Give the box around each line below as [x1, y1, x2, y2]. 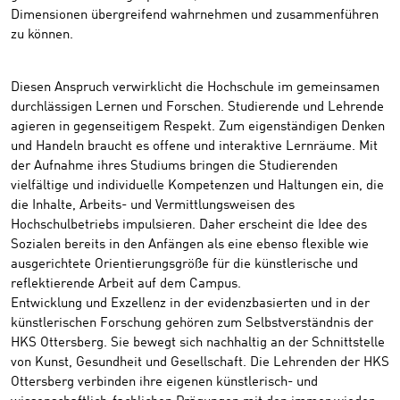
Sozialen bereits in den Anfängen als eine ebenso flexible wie [11, 237, 369, 252]
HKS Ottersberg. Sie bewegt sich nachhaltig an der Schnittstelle [11, 336, 385, 350]
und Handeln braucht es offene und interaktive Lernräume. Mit [11, 139, 378, 154]
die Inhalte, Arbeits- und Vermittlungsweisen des [11, 198, 295, 212]
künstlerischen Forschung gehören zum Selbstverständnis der [11, 316, 373, 330]
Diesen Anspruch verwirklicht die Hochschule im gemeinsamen [11, 80, 379, 95]
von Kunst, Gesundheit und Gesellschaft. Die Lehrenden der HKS [11, 355, 389, 370]
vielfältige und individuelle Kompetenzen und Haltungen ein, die [11, 179, 384, 193]
